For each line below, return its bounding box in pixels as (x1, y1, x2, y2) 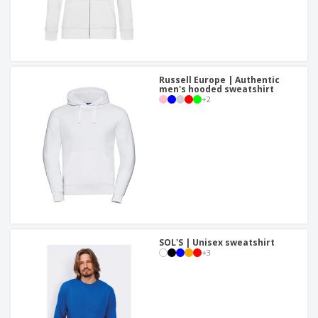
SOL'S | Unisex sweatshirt (159, 236, 275, 249)
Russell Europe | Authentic (159, 74, 280, 87)
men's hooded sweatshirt (159, 83, 274, 96)
